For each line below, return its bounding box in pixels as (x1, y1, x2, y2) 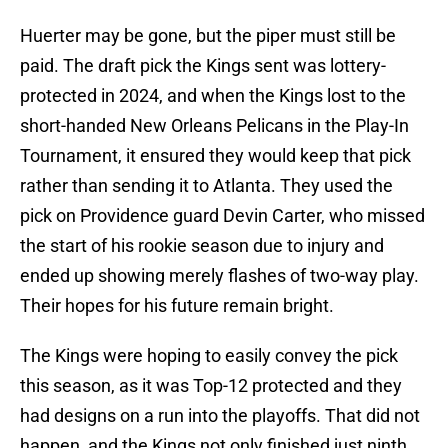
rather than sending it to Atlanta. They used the (20, 175, 393, 197)
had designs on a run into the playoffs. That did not (20, 405, 420, 427)
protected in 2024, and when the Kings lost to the (20, 85, 406, 107)
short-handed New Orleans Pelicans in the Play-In (20, 115, 409, 137)
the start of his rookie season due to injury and (20, 235, 384, 257)
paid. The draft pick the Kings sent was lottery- (20, 55, 386, 77)
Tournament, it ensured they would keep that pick (20, 145, 411, 167)
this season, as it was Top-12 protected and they (20, 375, 402, 397)
